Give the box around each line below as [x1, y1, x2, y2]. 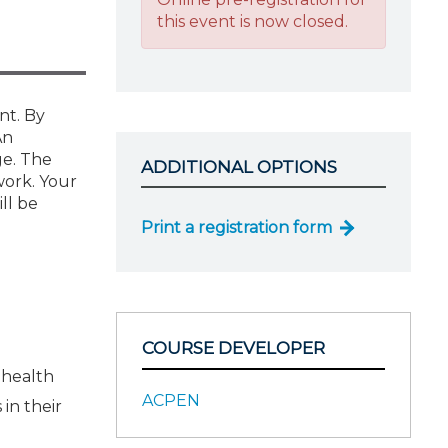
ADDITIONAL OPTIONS [141, 156, 337, 177]
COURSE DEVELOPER [142, 338, 325, 358]
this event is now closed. [157, 11, 348, 31]
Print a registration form [141, 218, 332, 237]
